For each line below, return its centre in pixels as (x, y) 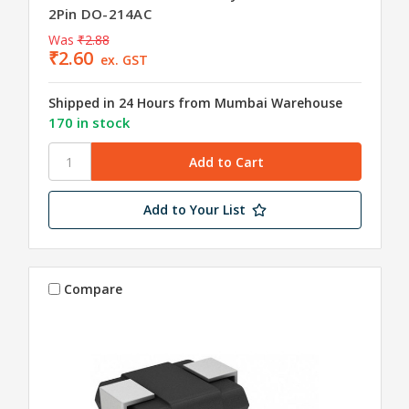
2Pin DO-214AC (100, 14)
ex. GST (125, 60)
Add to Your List (194, 210)
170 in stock (89, 123)
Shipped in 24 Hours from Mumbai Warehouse (195, 103)
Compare (94, 288)
